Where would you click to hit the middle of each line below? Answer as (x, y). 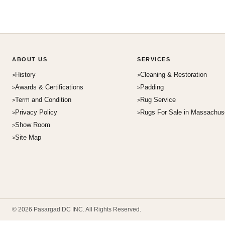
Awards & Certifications (49, 87)
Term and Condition (43, 100)
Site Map (28, 137)
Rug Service (158, 100)
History (25, 75)
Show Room (33, 125)
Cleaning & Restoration (174, 75)
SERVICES (154, 59)
